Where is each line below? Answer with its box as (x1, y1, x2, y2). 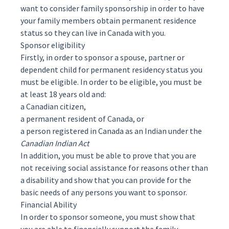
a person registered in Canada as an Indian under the (20, 126, 202, 136)
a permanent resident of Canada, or (20, 113, 144, 124)
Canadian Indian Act (20, 138, 89, 148)
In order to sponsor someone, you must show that (20, 212, 195, 222)
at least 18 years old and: (20, 89, 106, 99)
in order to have (148, 3, 204, 13)
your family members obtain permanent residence (20, 15, 196, 26)
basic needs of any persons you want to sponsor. (20, 187, 187, 197)
